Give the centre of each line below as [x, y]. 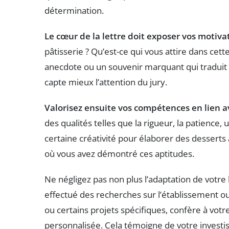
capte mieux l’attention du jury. [106, 82]
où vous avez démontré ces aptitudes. [119, 154]
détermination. [74, 11]
